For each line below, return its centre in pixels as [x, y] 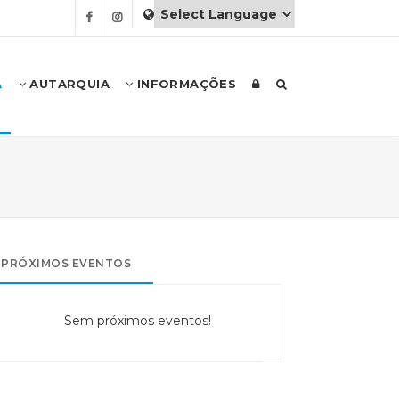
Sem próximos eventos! [138, 321]
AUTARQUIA [67, 84]
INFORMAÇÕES [185, 84]
